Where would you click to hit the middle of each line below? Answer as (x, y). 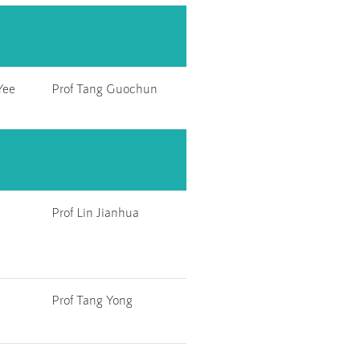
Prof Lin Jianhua (95, 212)
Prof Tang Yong (92, 299)
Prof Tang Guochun (104, 88)
